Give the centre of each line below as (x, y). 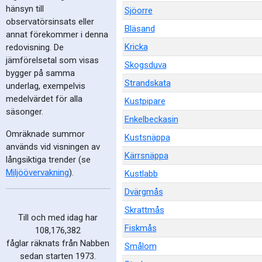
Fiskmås (140, 228)
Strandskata (147, 83)
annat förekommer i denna (57, 35)
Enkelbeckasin (151, 119)
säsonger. (25, 112)
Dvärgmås (144, 192)
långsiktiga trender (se (48, 160)
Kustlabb (141, 174)
